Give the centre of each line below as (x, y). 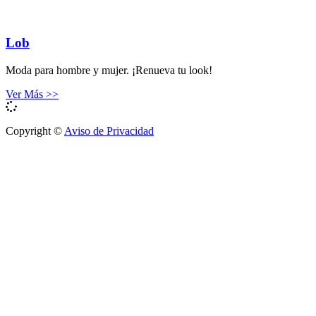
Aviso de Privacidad (109, 130)
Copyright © (35, 130)
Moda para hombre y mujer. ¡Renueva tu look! (109, 70)
